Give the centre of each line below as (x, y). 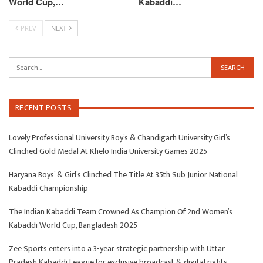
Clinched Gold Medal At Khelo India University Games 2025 (108, 151)
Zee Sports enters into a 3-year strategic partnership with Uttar (117, 249)
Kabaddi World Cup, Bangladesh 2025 (73, 225)
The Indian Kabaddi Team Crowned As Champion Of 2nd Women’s (121, 212)
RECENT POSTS (44, 108)
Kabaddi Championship (48, 188)
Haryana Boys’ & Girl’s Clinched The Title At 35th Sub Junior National (123, 175)
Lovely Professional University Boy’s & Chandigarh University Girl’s (119, 138)
